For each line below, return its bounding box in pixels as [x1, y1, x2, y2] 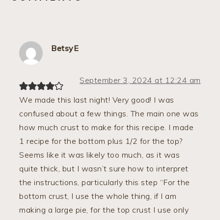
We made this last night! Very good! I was [19, 94, 174, 105]
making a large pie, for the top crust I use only [19, 204, 189, 215]
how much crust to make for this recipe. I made [19, 122, 194, 132]
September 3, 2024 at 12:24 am [80, 75, 201, 85]
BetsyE [51, 43, 79, 53]
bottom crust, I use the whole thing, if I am [19, 191, 177, 201]
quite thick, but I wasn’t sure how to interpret [19, 163, 189, 173]
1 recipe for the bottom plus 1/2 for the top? [19, 136, 183, 146]
